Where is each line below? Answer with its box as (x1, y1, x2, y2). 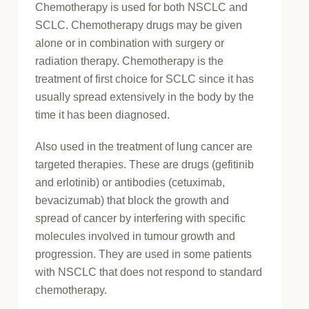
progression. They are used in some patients (35, 248, 252, 260)
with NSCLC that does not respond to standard (35, 266, 263, 278)
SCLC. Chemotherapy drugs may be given (35, 19, 243, 31)
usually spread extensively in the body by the (35, 90, 255, 103)
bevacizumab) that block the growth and (35, 194, 230, 206)
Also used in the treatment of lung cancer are (35, 140, 253, 152)
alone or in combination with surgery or (35, 37, 225, 49)
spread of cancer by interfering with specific (35, 212, 246, 224)
